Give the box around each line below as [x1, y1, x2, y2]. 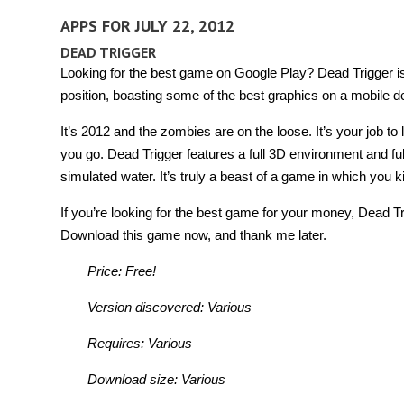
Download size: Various [87, 371, 225, 387]
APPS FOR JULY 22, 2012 [60, 14, 234, 36]
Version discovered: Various [87, 298, 252, 315]
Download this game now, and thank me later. [60, 226, 326, 243]
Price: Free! [87, 262, 156, 279]
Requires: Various [87, 335, 192, 351]
